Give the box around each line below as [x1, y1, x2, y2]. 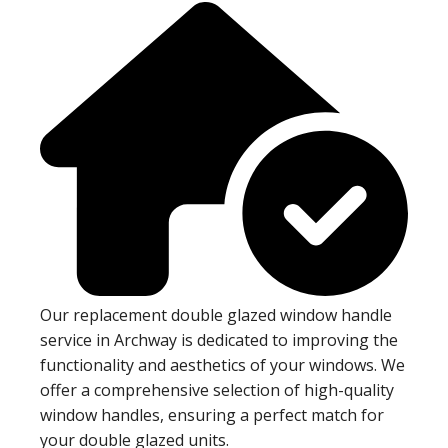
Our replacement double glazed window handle [40, 304, 392, 327]
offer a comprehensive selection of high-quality [40, 379, 394, 402]
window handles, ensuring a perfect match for [40, 404, 384, 427]
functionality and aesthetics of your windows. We [40, 354, 405, 377]
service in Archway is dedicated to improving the [40, 329, 398, 352]
